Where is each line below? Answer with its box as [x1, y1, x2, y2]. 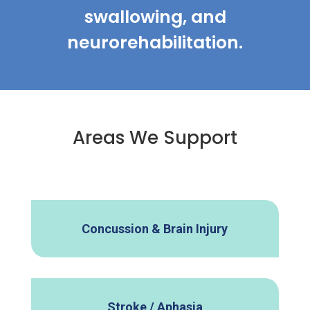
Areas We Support [72, 125, 237, 151]
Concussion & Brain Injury [82, 221, 228, 237]
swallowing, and [84, 5, 226, 30]
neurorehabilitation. [67, 30, 243, 55]
